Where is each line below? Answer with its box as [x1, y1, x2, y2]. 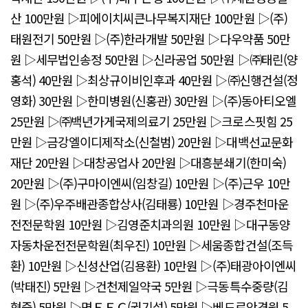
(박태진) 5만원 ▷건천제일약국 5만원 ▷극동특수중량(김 [10, 277, 288, 296]
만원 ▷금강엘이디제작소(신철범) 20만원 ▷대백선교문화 [10, 133, 293, 151]
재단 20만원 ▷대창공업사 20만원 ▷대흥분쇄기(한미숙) [10, 153, 286, 172]
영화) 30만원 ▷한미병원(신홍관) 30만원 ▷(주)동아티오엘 [10, 91, 296, 110]
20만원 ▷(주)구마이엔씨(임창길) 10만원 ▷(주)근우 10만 [10, 174, 290, 192]
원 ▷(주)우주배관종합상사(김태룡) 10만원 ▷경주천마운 [10, 195, 289, 213]
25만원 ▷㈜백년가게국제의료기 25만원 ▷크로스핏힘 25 [10, 112, 292, 131]
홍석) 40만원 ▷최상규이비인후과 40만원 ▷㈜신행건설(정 [10, 71, 298, 89]
